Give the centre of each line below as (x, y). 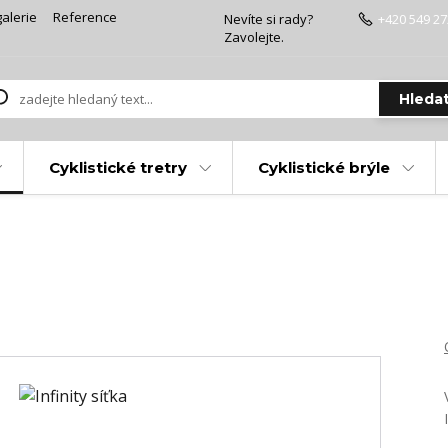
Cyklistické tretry (117, 167)
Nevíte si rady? (268, 19)
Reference (85, 17)
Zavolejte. (254, 37)
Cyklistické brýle (323, 167)
